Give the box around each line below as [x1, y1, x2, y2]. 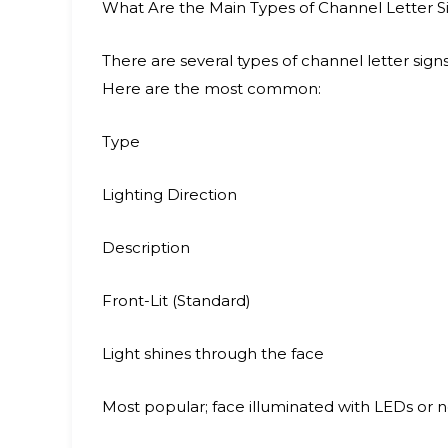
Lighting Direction [102, 185, 237, 204]
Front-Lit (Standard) [102, 291, 251, 310]
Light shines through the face [102, 344, 324, 363]
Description [102, 238, 190, 257]
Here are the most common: [102, 79, 321, 98]
